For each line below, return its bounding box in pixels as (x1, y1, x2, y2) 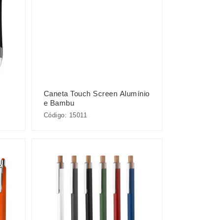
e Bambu (43, 98, 75, 107)
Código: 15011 (43, 111, 87, 119)
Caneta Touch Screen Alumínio (43, 89, 150, 98)
